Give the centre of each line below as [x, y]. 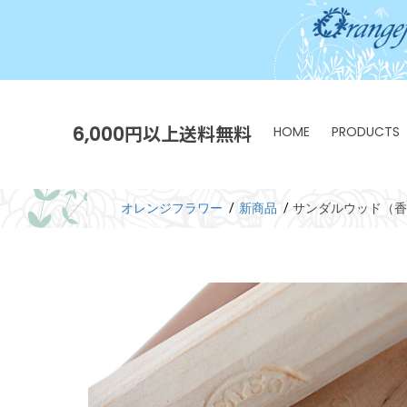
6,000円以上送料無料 [162, 134]
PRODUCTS [366, 131]
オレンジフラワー [172, 208]
